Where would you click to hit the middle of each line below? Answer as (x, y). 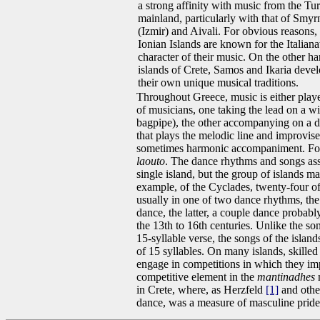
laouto (151, 161)
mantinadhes (286, 277)
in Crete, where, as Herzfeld (201, 290)
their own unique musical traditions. (218, 82)
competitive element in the (197, 277)
